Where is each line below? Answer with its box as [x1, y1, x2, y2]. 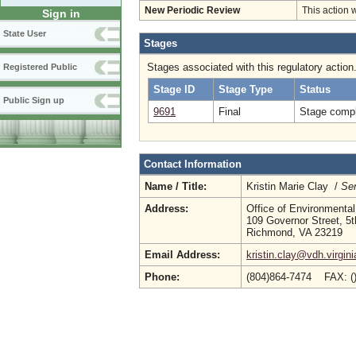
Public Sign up [3, 95, 64, 106]
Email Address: [145, 249, 220, 261]
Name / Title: [145, 180, 207, 192]
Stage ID [153, 83, 195, 95]
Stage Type [219, 83, 273, 95]
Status [300, 83, 331, 95]
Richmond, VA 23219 [246, 226, 342, 238]
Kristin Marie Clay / [246, 180, 341, 192]
